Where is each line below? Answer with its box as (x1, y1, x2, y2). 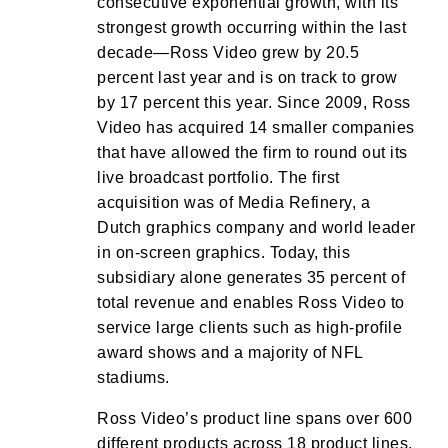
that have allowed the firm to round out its (97, 144, 408, 161)
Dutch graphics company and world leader (97, 219, 416, 236)
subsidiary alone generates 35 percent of (97, 269, 405, 286)
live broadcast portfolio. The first (97, 169, 340, 186)
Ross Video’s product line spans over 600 (97, 410, 412, 427)
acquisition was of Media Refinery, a (97, 194, 370, 211)
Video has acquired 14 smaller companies (97, 119, 415, 136)
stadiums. (97, 369, 170, 386)
